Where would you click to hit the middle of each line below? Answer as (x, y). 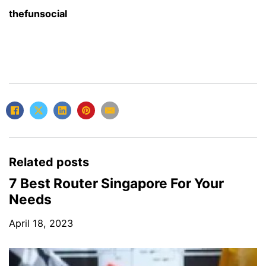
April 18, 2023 (41, 223)
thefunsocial (38, 14)
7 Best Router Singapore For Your (116, 183)
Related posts (49, 162)
